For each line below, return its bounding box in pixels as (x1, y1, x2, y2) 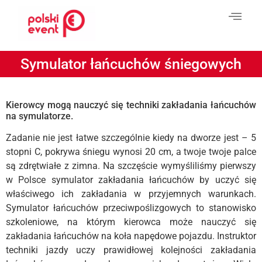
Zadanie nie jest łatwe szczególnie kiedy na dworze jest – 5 (6, 132, 256, 144)
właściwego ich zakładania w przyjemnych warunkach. (6, 188, 256, 200)
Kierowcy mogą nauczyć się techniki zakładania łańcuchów (6, 99, 256, 111)
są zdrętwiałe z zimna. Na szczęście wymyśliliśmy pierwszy (6, 160, 256, 172)
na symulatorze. (6, 111, 73, 122)
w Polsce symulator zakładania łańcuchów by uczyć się (6, 174, 256, 186)
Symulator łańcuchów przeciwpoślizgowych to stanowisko (6, 202, 256, 214)
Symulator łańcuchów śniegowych (20, 56, 242, 73)
